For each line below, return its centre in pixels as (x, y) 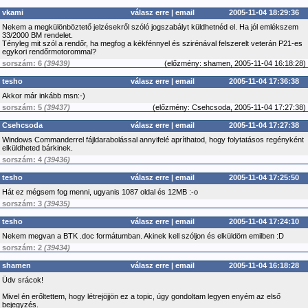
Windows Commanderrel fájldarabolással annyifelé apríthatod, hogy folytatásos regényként (153, 140)
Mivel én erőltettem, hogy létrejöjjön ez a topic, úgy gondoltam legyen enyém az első (141, 296)
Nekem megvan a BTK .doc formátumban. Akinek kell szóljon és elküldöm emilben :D (143, 236)
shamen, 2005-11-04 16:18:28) (254, 63)
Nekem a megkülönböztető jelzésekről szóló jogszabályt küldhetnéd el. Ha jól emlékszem (150, 27)
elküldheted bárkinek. (37, 148)
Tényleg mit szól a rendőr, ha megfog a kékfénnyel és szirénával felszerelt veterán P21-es (152, 43)
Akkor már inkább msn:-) (44, 96)
